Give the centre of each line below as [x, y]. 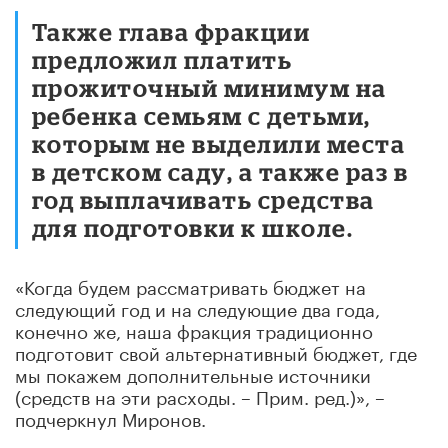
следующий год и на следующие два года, [197, 306]
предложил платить [162, 59]
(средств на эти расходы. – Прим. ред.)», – [200, 394]
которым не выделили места [219, 143]
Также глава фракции [171, 31]
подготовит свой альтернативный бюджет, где [216, 350]
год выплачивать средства [203, 199]
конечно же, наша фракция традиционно [194, 328]
